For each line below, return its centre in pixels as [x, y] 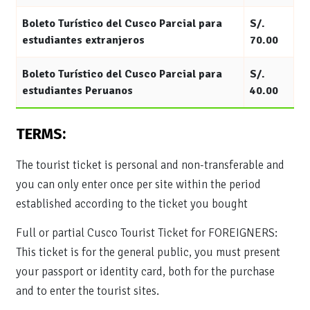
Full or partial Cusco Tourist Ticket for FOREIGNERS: [147, 233]
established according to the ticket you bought [132, 204]
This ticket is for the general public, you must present [148, 252]
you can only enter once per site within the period [138, 184]
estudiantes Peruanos [77, 91]
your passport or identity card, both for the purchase [145, 272]
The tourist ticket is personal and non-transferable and [150, 165]
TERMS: [41, 134]
